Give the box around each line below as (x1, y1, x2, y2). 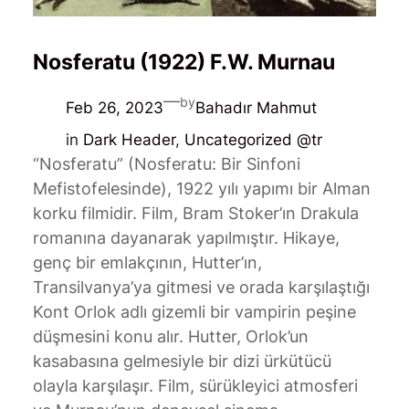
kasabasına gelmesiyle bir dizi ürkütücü (32, 351, 331, 371)
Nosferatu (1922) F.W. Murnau (32, 48, 335, 75)
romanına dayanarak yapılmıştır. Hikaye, (32, 227, 340, 247)
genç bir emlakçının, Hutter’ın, (32, 252, 262, 272)
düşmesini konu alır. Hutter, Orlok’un (32, 326, 309, 346)
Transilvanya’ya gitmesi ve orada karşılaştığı (32, 277, 370, 297)
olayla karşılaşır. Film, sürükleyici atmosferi (32, 375, 358, 395)
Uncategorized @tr (184, 130, 322, 149)
